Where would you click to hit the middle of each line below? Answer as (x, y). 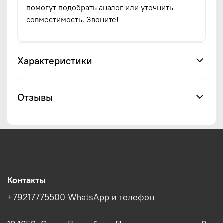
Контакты (27, 180)
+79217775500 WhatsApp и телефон (81, 197)
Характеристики (55, 60)
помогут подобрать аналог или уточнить (100, 7)
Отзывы (35, 97)
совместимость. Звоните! (73, 19)
